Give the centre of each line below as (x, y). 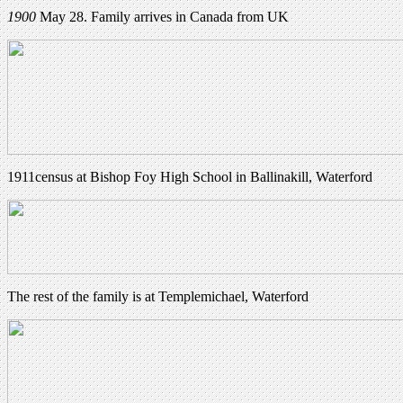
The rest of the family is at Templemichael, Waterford (158, 296)
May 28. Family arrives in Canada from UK (164, 16)
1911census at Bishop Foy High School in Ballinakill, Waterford (190, 176)
